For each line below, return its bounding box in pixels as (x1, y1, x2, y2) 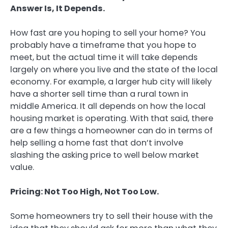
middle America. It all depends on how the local (10, 100, 206, 112)
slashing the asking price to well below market (10, 149, 199, 161)
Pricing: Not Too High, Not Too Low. (10, 185, 159, 197)
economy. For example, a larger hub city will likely (10, 75, 212, 88)
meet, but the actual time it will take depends (10, 51, 197, 63)
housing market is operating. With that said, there (10, 112, 213, 124)
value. (10, 161, 34, 173)
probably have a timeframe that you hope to (10, 39, 196, 51)
